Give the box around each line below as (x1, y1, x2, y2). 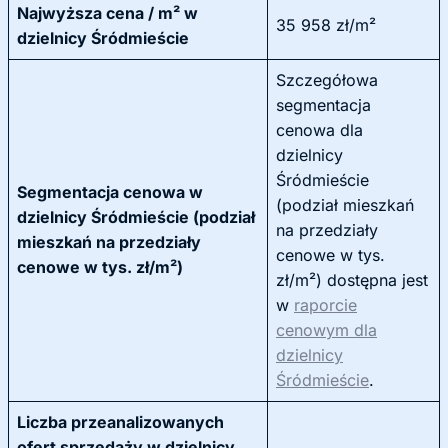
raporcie (294, 295, 357, 315)
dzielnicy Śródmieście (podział (17, 207, 255, 227)
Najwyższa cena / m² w (17, 3, 198, 23)
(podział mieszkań (276, 195, 414, 215)
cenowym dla (276, 320, 377, 340)
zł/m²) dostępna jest (276, 270, 428, 290)
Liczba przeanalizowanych (17, 412, 224, 432)
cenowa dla (276, 120, 363, 140)
